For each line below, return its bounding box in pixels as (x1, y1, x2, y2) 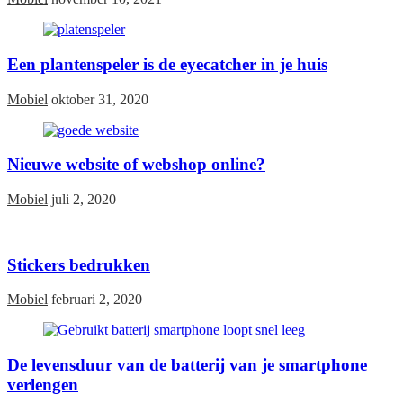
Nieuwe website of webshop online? (7, 155, 265, 175)
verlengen (7, 375, 78, 395)
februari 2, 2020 (51, 291, 142, 308)
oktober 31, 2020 (51, 91, 148, 107)
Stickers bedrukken (7, 255, 150, 274)
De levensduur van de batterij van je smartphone (7, 355, 367, 375)
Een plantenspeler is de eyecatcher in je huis (7, 54, 327, 74)
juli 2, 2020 (51, 192, 116, 208)
